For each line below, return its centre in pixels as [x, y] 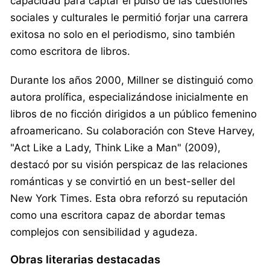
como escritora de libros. [70, 51]
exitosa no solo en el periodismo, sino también [123, 34]
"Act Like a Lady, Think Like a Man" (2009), [115, 147]
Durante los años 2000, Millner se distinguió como [132, 80]
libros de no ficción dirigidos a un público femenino [133, 114]
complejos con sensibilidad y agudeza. [104, 232]
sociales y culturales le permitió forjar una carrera [129, 17]
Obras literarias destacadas [85, 259]
